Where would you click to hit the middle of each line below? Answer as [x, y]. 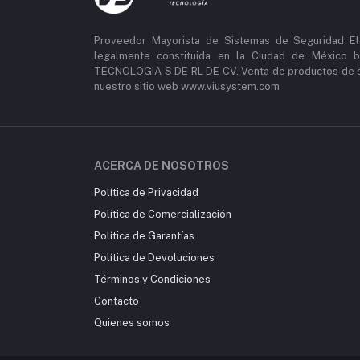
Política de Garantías [144, 236]
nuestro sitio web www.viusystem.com [187, 86]
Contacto [117, 301]
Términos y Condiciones [152, 279]
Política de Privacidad [146, 192]
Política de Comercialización [163, 214]
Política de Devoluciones [154, 258]
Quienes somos [132, 323]
